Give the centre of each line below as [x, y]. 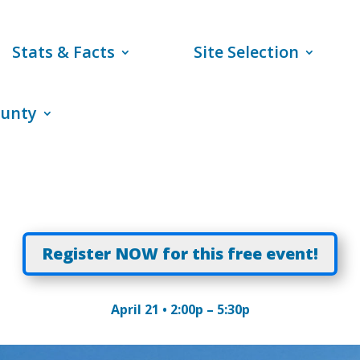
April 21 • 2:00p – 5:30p [180, 310]
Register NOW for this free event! [180, 253]
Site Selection [247, 52]
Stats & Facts [64, 52]
